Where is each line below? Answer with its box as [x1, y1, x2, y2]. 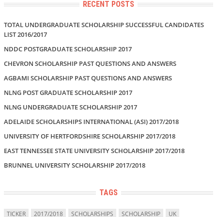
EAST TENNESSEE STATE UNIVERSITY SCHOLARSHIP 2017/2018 [4, 146, 185, 155]
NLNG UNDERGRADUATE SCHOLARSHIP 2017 [4, 102, 137, 111]
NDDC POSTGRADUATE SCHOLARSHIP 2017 [4, 44, 132, 53]
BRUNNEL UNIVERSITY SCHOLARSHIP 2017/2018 [4, 160, 145, 170]
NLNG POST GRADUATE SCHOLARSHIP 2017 [4, 88, 132, 97]
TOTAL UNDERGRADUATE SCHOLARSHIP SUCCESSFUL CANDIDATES [4, 20, 204, 29]
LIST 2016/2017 [4, 30, 47, 39]
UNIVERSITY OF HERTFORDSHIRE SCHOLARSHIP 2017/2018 [4, 131, 175, 140]
